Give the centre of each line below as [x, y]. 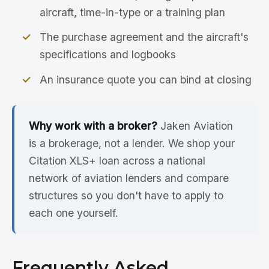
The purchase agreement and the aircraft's [144, 37]
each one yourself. [74, 213]
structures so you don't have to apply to [126, 196]
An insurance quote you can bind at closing [146, 80]
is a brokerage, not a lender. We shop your [132, 144]
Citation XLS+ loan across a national [117, 161]
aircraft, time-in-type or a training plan [133, 12]
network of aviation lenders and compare [129, 178]
